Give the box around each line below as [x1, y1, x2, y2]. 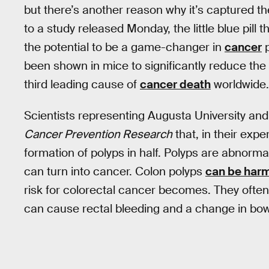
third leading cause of [24, 76, 140, 92]
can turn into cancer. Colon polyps [24, 164, 205, 180]
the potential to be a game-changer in [24, 39, 225, 55]
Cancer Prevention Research [24, 127, 172, 142]
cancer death [140, 76, 211, 92]
